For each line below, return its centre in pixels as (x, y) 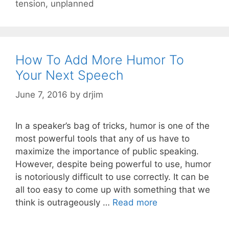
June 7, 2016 (41, 95)
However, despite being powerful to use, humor (113, 164)
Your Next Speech (70, 75)
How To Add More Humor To (100, 60)
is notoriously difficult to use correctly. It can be (112, 177)
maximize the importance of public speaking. (107, 152)
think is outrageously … (64, 203)
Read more (135, 203)
